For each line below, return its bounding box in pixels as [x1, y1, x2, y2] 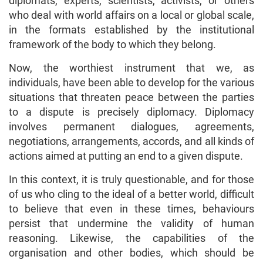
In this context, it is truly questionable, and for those [9, 173, 254, 186]
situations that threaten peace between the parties [9, 90, 254, 103]
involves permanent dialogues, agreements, [9, 120, 254, 133]
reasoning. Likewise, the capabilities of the [9, 231, 254, 244]
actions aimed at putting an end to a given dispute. [9, 149, 243, 162]
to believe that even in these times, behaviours [9, 202, 254, 215]
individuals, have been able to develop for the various [9, 76, 254, 89]
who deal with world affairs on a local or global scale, [9, 8, 254, 21]
